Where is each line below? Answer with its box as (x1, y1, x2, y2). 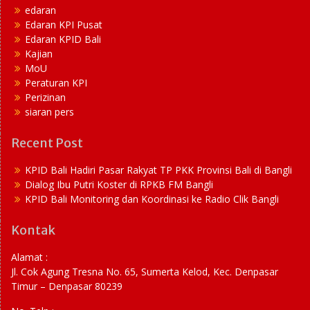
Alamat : (11, 250, 48, 264)
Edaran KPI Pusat (25, 17, 102, 31)
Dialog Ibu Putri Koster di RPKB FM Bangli (25, 177, 213, 191)
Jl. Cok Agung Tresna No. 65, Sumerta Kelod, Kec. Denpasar (11, 264, 278, 278)
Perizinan (25, 90, 66, 104)
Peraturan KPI (25, 75, 87, 89)
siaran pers (25, 104, 74, 118)
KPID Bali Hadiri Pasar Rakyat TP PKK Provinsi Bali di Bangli (25, 163, 292, 176)
